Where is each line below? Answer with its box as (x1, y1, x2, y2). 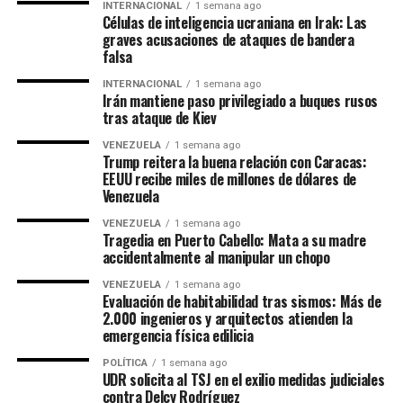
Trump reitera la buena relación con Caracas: (102, 151, 367, 173)
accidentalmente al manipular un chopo (102, 246, 330, 268)
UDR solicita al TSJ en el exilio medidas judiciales (102, 369, 385, 390)
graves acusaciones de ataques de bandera (102, 29, 354, 50)
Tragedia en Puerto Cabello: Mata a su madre (102, 229, 366, 251)
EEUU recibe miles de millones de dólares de (102, 168, 356, 190)
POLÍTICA (102, 357, 148, 369)
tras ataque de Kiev (102, 107, 217, 129)
